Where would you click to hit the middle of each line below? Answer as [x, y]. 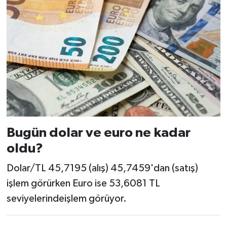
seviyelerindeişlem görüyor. [66, 199]
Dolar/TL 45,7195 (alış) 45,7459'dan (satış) [102, 168]
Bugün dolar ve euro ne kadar [98, 133]
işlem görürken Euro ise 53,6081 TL [83, 184]
